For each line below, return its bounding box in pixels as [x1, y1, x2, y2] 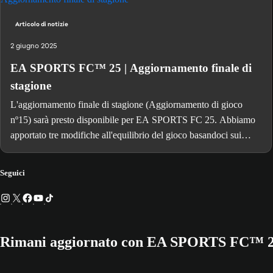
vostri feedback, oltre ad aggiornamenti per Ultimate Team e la [10, 145, 249, 156]
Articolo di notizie [15, 20, 68, 29]
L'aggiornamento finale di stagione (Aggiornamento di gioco [10, 99, 243, 110]
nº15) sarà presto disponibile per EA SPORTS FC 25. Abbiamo [10, 115, 255, 126]
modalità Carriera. [10, 160, 79, 171]
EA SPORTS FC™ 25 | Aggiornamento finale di [10, 62, 252, 75]
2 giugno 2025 [10, 41, 57, 51]
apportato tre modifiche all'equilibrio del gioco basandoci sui [10, 130, 241, 141]
